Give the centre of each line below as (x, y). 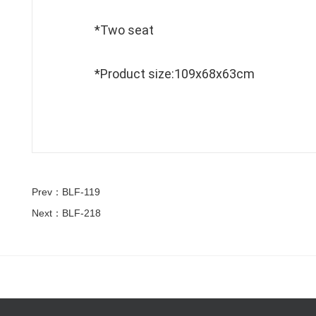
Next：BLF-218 (66, 213)
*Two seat (124, 30)
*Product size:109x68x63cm (175, 74)
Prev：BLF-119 (66, 192)
